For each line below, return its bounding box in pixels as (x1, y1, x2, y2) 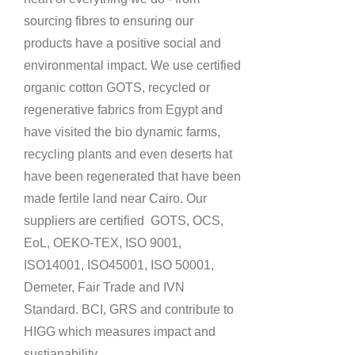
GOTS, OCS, (151, 214, 223, 227)
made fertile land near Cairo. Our (24, 192, 207, 205)
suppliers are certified (24, 214, 151, 227)
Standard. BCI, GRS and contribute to (24, 303, 234, 316)
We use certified (151, 59, 241, 72)
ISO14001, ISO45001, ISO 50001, (24, 258, 214, 272)
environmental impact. (24, 59, 151, 72)
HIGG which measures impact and (24, 325, 216, 338)
